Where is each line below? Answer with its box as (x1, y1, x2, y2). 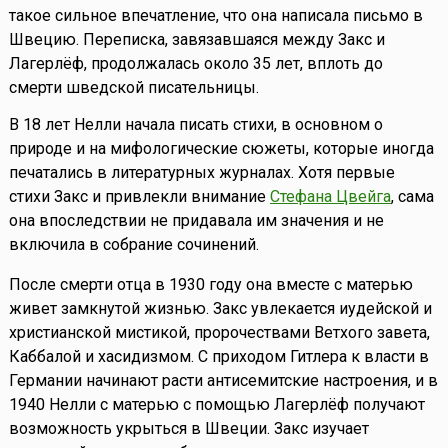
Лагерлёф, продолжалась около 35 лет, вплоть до (8, 54, 383, 74)
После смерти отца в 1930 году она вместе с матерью (8, 275, 413, 295)
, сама (390, 187, 434, 207)
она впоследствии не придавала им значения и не (8, 211, 384, 231)
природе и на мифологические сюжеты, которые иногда (8, 139, 434, 159)
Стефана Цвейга (269, 187, 391, 207)
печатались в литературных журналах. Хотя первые (8, 163, 395, 183)
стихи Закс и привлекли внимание (8, 187, 270, 207)
